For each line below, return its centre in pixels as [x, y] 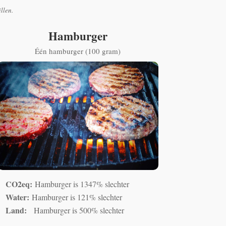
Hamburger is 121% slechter [77, 197]
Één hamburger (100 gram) [78, 51]
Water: [18, 197]
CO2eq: [20, 184]
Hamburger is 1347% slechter [82, 184]
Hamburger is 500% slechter [79, 210]
